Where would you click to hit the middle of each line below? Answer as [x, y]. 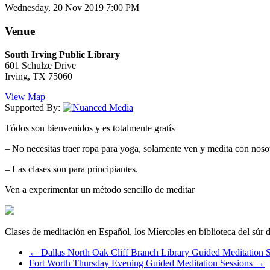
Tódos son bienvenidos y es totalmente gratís [90, 128]
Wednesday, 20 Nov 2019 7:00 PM [72, 8]
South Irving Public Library [62, 54]
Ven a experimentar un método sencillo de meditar [100, 189]
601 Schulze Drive [40, 65]
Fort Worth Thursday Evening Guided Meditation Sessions [142, 263]
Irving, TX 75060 [39, 76]
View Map [25, 96]
